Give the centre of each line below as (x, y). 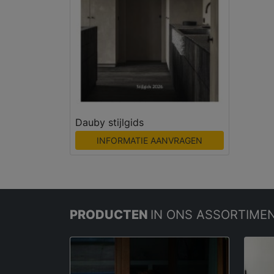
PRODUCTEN (110, 214)
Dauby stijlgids (109, 122)
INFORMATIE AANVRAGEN (149, 140)
